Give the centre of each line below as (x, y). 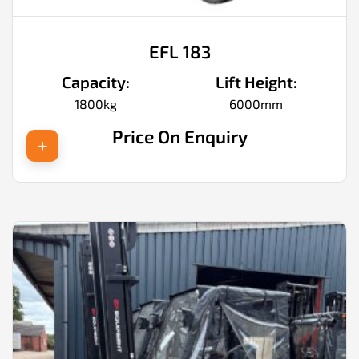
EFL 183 (179, 52)
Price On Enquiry (179, 137)
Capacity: (96, 82)
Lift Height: (256, 82)
